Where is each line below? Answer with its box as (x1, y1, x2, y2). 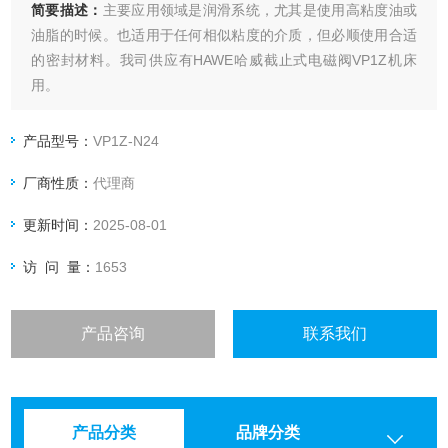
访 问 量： (23, 259, 96, 276)
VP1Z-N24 (93, 133, 160, 150)
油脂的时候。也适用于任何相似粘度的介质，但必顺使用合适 (31, 27, 417, 44)
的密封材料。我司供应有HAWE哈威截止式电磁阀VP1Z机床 (31, 52, 417, 69)
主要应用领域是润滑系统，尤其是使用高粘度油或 (102, 2, 417, 19)
